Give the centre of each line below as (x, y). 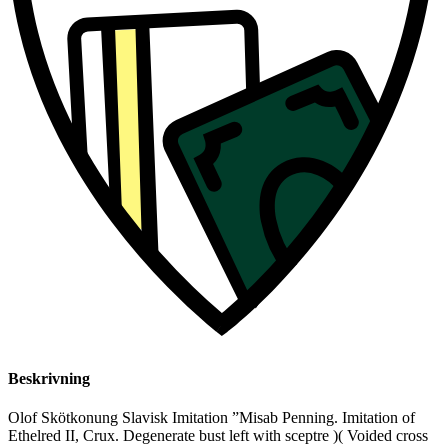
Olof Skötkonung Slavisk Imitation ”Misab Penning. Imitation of (211, 418)
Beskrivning (49, 379)
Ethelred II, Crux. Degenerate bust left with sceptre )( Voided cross (218, 436)
